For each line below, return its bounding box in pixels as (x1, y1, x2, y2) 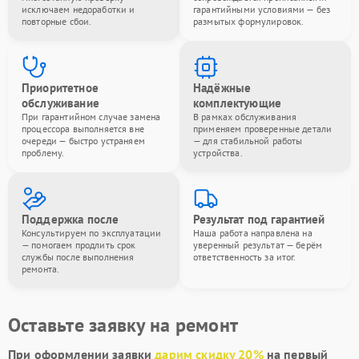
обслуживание (22, 95, 99, 111)
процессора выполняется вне (22, 123, 144, 135)
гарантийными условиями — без (193, 3, 331, 15)
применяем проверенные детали (193, 123, 333, 135)
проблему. (22, 147, 65, 159)
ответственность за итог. (193, 251, 296, 263)
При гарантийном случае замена (22, 111, 161, 123)
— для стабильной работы (193, 135, 303, 147)
